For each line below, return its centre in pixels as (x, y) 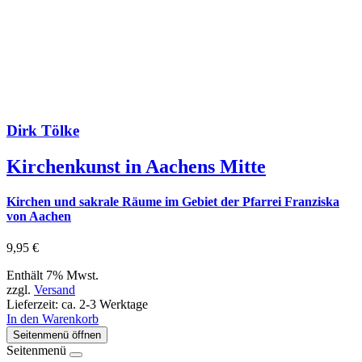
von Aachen (39, 216)
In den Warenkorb (53, 319)
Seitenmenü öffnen (57, 335)
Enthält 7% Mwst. (53, 276)
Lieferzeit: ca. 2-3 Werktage (77, 305)
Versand (55, 290)
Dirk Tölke (43, 130)
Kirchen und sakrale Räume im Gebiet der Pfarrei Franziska (173, 201)
